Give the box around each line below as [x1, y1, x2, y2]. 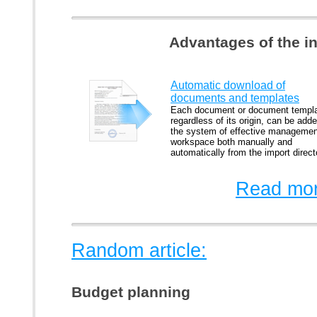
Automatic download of [171, 79, 285, 91]
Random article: [71, 240, 207, 261]
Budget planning [71, 284, 190, 301]
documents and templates [171, 92, 299, 104]
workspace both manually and [171, 137, 292, 147]
